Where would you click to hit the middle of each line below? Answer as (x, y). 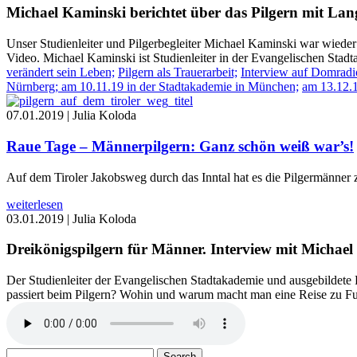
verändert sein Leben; (61, 73)
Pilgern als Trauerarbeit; (178, 73)
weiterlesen (35, 204)
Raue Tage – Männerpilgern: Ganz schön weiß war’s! (180, 146)
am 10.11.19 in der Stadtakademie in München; (180, 87)
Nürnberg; (32, 87)
